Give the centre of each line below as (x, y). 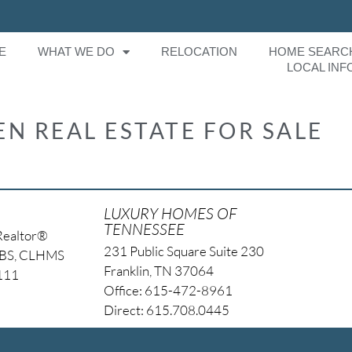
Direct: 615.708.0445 (166, 310)
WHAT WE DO (77, 52)
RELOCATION (200, 52)
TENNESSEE (144, 229)
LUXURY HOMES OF (170, 213)
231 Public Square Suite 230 (183, 251)
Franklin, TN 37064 (158, 270)
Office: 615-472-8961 (168, 290)
